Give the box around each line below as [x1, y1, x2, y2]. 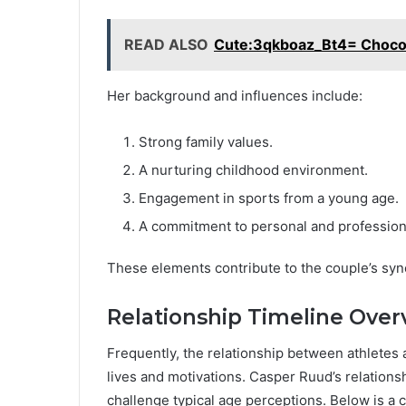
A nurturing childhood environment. [139, 160, 368, 179]
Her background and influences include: [107, 86, 362, 104]
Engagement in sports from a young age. [139, 188, 399, 207]
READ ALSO [124, 34, 208, 53]
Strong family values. [139, 132, 273, 150]
